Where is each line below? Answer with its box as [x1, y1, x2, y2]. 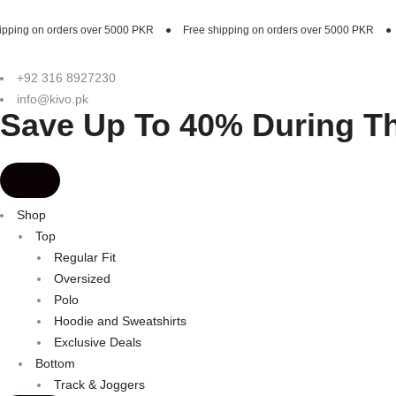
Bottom [35, 356, 75, 370]
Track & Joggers [54, 377, 145, 392]
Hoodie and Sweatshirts [54, 314, 187, 328]
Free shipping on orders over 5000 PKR [79, 24, 273, 36]
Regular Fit [54, 250, 116, 264]
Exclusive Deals [54, 335, 141, 349]
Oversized [54, 271, 110, 286]
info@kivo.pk [17, 92, 88, 106]
